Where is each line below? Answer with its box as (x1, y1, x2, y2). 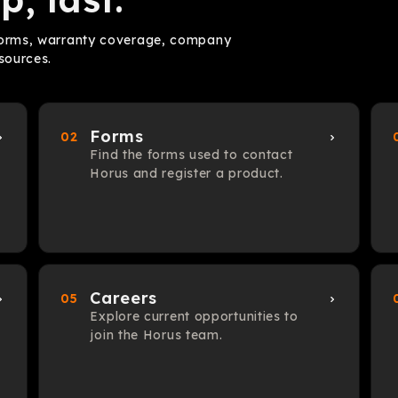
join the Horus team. (90, 327, 223, 343)
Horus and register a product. (90, 165, 283, 181)
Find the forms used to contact (90, 147, 293, 163)
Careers (90, 288, 157, 308)
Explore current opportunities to (90, 308, 298, 324)
